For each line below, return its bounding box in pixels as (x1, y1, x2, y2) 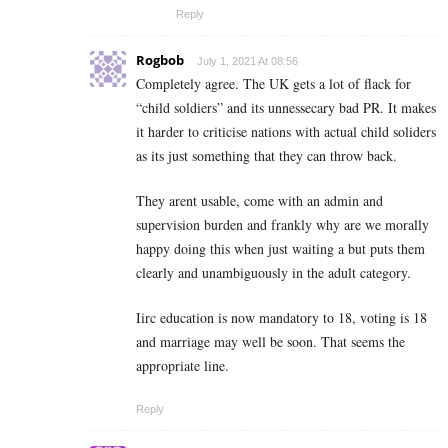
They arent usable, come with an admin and (136, 191, 383, 211)
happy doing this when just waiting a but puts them (136, 239, 425, 259)
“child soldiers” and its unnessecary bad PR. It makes (136, 98, 436, 118)
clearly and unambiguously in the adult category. (136, 263, 411, 283)
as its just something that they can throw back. (136, 146, 397, 166)
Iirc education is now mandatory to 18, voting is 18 (136, 308, 427, 328)
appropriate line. (136, 356, 229, 376)
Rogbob (136, 51, 184, 70)
